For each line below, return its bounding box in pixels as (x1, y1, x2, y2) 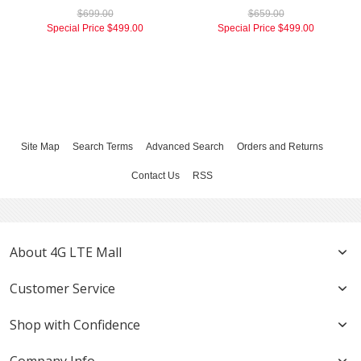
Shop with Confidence (10, 316, 140, 334)
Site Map (21, 141, 60, 153)
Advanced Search (146, 141, 224, 153)
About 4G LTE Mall (10, 243, 122, 262)
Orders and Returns (237, 141, 323, 153)
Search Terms (73, 141, 133, 153)
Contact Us (131, 170, 180, 182)
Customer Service (10, 280, 115, 298)
